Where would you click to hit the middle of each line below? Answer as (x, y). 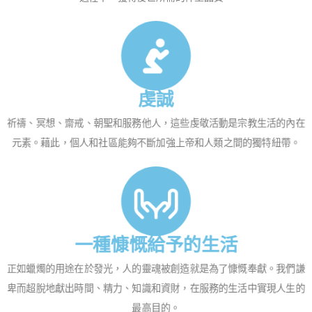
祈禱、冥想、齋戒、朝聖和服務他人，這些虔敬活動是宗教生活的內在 (156, 124)
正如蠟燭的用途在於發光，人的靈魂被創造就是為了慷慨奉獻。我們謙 (156, 269)
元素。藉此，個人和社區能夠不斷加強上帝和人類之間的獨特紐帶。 (156, 143)
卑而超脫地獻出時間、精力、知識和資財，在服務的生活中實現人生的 (156, 289)
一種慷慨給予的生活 (156, 245)
